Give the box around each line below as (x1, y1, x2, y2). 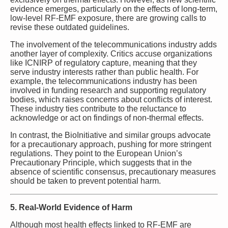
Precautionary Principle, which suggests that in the (10, 158, 192, 167)
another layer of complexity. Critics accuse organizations (10, 49, 212, 58)
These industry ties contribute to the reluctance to (10, 104, 186, 113)
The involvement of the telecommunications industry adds (10, 40, 217, 49)
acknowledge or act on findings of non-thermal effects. (10, 113, 204, 122)
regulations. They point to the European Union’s (10, 149, 182, 158)
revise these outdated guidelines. (10, 22, 129, 32)
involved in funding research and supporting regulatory (10, 85, 206, 95)
